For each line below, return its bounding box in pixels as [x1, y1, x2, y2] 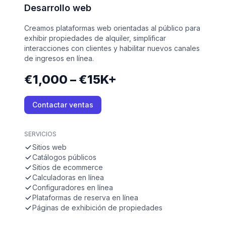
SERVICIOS [24, 130, 56, 138]
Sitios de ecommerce [32, 163, 103, 172]
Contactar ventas [32, 100, 93, 109]
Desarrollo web [24, 3, 91, 14]
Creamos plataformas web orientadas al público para [24, 24, 200, 33]
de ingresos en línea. [24, 54, 94, 63]
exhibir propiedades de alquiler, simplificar [24, 34, 166, 43]
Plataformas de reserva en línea [32, 193, 138, 202]
